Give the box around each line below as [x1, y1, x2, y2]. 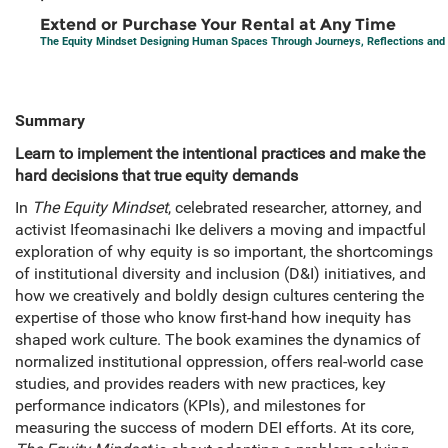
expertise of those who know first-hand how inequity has [15, 308, 411, 328]
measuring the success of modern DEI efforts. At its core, [15, 418, 414, 438]
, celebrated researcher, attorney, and [168, 198, 422, 218]
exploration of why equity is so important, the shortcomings [15, 242, 433, 262]
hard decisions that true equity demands [15, 166, 298, 186]
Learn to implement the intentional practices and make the [15, 144, 425, 164]
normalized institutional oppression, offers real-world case [15, 352, 423, 372]
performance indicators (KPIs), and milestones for [15, 396, 365, 416]
